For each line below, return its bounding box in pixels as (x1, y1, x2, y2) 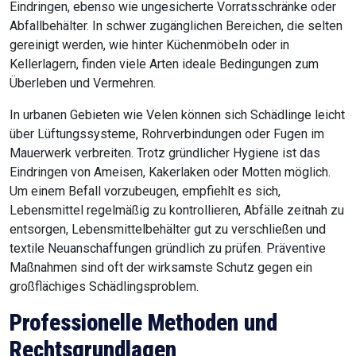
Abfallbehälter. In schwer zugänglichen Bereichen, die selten (10, 18, 342, 34)
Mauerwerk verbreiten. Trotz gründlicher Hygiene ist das (10, 145, 320, 161)
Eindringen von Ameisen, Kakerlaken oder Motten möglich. (10, 164, 331, 180)
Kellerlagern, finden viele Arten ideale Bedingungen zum (10, 56, 319, 72)
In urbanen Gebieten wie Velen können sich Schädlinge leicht (10, 107, 345, 123)
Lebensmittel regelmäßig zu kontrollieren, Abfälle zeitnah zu (10, 203, 344, 219)
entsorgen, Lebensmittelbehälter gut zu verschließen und (10, 222, 326, 238)
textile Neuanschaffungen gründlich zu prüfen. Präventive (10, 241, 326, 257)
